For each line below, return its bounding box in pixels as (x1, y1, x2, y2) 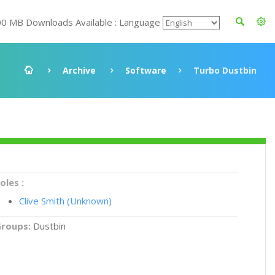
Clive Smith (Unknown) (19, 195, 112, 207)
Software (125, 64, 166, 76)
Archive (63, 64, 96, 76)
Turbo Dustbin (193, 64, 257, 76)
